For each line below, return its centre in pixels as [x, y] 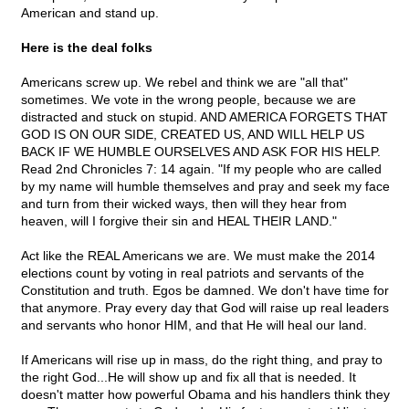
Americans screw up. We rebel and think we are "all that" [184, 83]
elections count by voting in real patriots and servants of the [193, 273]
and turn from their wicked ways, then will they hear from [184, 204]
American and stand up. [90, 13]
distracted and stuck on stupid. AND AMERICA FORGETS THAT [204, 117]
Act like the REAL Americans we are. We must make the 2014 [198, 256]
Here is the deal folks [87, 48]
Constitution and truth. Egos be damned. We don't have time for [205, 291]
